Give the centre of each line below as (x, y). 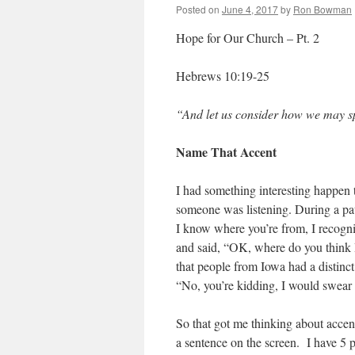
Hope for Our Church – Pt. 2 (248, 38)
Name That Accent (226, 152)
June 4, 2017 (250, 9)
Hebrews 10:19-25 (223, 76)
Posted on (198, 9)
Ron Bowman (323, 9)
